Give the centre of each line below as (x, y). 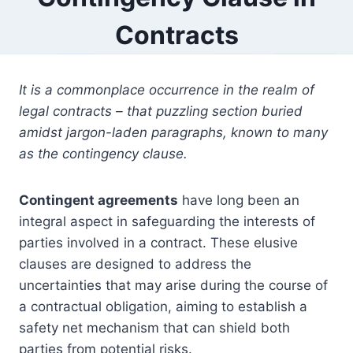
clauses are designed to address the (135, 264)
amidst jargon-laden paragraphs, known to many (173, 133)
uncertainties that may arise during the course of (173, 286)
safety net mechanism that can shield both (154, 328)
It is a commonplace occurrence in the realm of (167, 90)
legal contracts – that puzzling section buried (161, 111)
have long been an (239, 201)
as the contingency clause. (103, 154)
